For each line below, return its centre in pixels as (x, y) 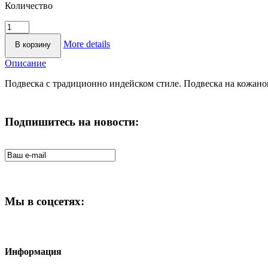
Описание (25, 63)
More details (87, 44)
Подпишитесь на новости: (72, 121)
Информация (33, 252)
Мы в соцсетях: (45, 202)
